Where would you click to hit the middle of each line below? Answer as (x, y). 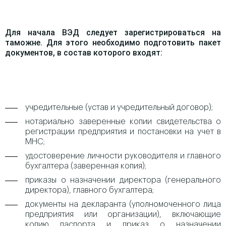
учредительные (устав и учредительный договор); (119, 107)
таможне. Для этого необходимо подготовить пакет (113, 43)
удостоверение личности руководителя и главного (123, 156)
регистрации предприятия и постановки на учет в (123, 132)
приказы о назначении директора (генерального (123, 180)
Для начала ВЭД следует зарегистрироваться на (113, 33)
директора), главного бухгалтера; (90, 190)
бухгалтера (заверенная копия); (86, 166)
